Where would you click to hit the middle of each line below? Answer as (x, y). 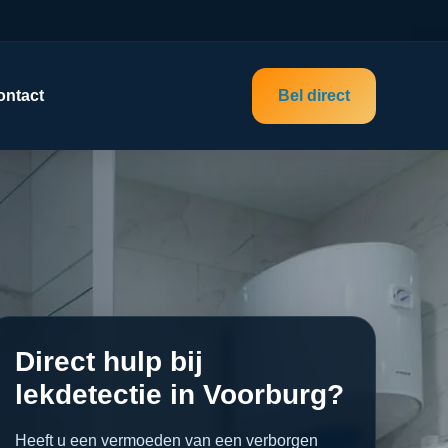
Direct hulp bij (109, 361)
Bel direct (313, 95)
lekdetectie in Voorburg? (179, 394)
